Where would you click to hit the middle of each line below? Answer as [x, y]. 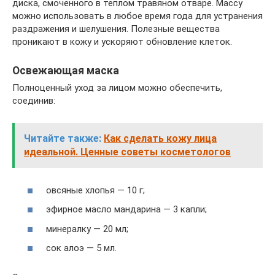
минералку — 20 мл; [87, 229]
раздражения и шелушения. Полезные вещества [116, 29]
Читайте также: [63, 139]
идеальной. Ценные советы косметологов [127, 152]
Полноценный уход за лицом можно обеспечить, [117, 88]
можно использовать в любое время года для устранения [137, 16]
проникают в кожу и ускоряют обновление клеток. [122, 42]
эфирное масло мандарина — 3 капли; [126, 210]
